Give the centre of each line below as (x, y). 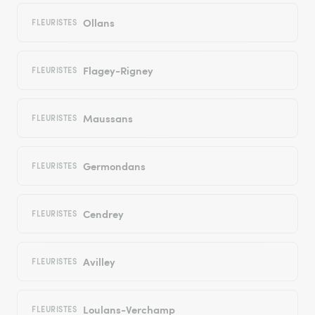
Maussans (108, 118)
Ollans (98, 22)
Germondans (114, 166)
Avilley (99, 262)
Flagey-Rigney (118, 70)
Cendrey (103, 214)
